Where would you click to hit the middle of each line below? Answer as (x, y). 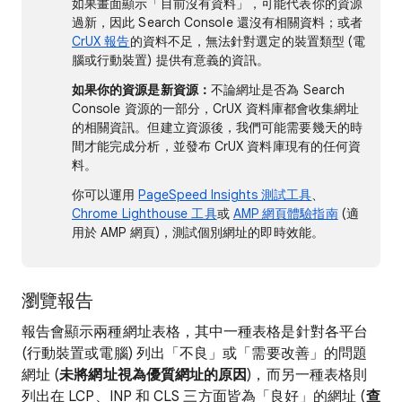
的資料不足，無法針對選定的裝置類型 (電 (248, 41)
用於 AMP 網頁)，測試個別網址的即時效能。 (198, 232)
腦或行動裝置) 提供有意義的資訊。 (171, 60)
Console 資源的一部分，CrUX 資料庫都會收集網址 (216, 109)
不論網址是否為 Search (278, 90)
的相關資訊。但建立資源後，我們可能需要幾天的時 (217, 127)
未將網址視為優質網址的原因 (153, 375)
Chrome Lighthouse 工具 (144, 214)
